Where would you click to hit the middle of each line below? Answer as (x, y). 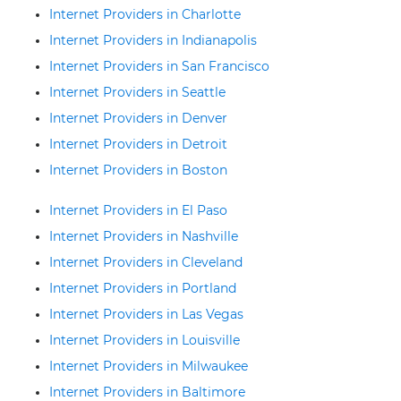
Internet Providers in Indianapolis (153, 40)
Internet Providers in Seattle (137, 92)
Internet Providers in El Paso (138, 210)
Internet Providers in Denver (138, 118)
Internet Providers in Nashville (144, 236)
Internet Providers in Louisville (145, 340)
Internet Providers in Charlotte (145, 14)
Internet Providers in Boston (138, 170)
